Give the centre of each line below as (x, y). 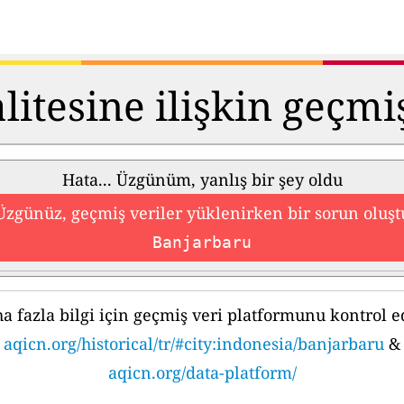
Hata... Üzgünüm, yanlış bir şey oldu (202, 180)
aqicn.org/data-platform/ (202, 373)
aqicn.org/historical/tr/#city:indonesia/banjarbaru (194, 344)
